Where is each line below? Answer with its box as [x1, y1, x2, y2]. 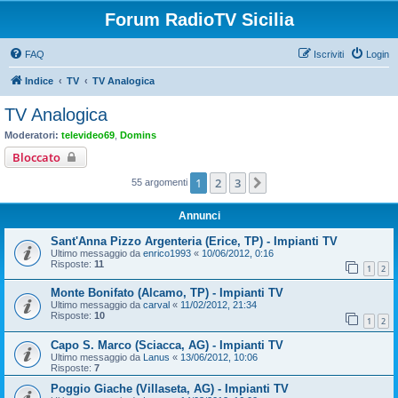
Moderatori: [4, 130, 59, 140]
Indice [25, 76, 53, 86]
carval [143, 299, 170, 311]
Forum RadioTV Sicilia [104, 10, 294, 29]
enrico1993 [143, 247, 191, 259]
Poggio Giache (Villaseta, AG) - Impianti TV [51, 381, 289, 395]
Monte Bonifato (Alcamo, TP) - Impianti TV [51, 286, 283, 300]
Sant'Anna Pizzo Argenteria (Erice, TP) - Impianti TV [51, 234, 338, 248]
